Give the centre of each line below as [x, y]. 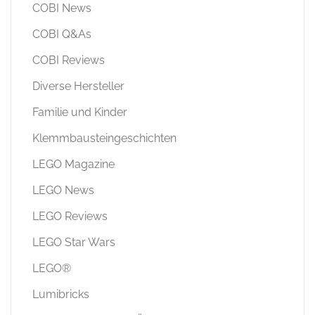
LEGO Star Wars [74, 242]
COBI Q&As [62, 34]
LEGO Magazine [73, 164]
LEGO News [63, 190]
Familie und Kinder [80, 112]
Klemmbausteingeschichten [104, 138]
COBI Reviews [69, 60]
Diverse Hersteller [78, 86]
